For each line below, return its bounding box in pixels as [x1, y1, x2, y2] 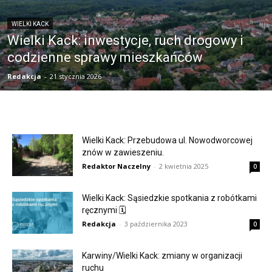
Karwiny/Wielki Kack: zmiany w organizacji [82, 251, 242, 260]
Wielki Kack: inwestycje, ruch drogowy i [7, 33, 243, 48]
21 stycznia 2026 [50, 72, 101, 81]
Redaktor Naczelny [82, 161, 151, 171]
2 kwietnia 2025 [159, 161, 208, 171]
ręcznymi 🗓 [82, 205, 126, 215]
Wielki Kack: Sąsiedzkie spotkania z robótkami [82, 193, 257, 203]
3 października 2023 [124, 219, 188, 228]
